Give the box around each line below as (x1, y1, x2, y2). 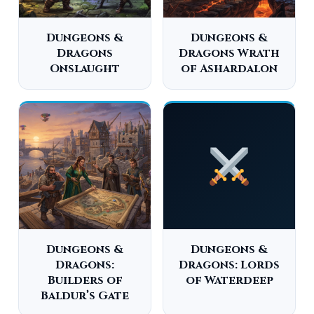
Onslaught (50, 61, 120, 76)
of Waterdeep (185, 273, 273, 288)
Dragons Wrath (179, 46, 280, 61)
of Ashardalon (181, 61, 278, 76)
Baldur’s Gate (41, 288, 129, 303)
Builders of (47, 273, 123, 288)
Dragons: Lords (179, 257, 280, 273)
